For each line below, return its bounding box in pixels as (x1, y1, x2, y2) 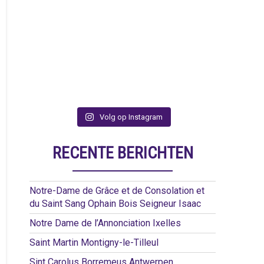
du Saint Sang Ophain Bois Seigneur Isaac (29, 198, 201, 209)
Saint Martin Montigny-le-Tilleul (29, 237, 159, 248)
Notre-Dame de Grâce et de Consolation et (29, 185, 204, 196)
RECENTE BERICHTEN (52, 143, 193, 163)
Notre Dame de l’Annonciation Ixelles (29, 217, 181, 229)
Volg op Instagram (99, 113, 163, 121)
